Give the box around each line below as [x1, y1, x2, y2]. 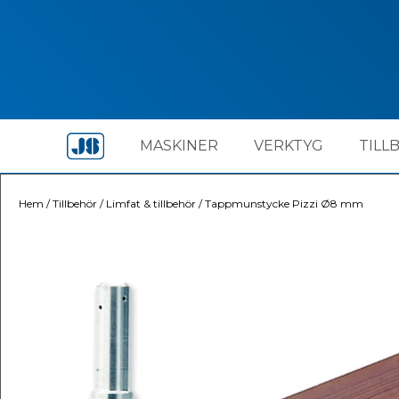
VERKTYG [253, 137, 323, 154]
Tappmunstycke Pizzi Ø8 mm [205, 197, 363, 210]
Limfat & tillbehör [106, 197, 196, 210]
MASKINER [139, 137, 218, 154]
